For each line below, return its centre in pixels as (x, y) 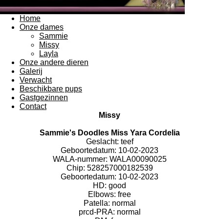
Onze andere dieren (54, 62)
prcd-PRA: (98, 212)
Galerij (31, 71)
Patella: (98, 203)
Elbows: (103, 194)
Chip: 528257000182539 (109, 168)
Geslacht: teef (109, 141)
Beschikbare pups (51, 88)
